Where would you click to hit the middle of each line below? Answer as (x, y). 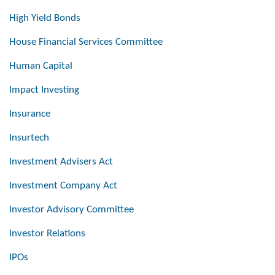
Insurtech (29, 138)
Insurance (30, 114)
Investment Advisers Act (61, 162)
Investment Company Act (63, 186)
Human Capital (41, 66)
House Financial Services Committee (86, 42)
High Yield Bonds (45, 18)
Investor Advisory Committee (72, 210)
